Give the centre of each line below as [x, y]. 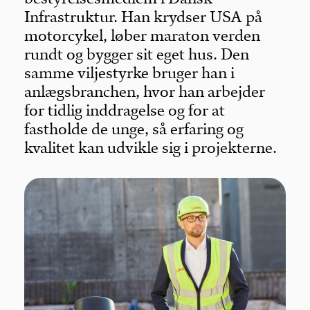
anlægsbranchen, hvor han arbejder [145, 92]
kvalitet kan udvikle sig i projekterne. [151, 148]
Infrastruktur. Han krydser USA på [144, 17]
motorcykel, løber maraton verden [143, 36]
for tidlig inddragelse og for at [125, 110]
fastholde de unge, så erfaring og [134, 129]
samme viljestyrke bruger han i [130, 73]
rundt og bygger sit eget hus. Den [137, 54]
